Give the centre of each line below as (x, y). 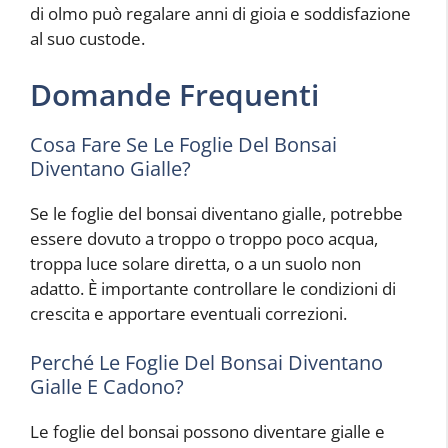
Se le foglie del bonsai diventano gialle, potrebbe (216, 213)
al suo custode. (87, 39)
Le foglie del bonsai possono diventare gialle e (207, 432)
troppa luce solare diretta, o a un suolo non (195, 263)
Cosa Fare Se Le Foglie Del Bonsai (183, 144)
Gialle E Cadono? (107, 387)
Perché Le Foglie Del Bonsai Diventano (206, 363)
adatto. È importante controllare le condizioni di (213, 288)
